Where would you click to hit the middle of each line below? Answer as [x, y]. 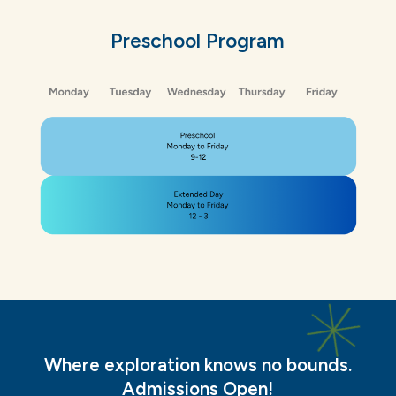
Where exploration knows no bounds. [198, 364]
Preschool [156, 41]
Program [246, 41]
